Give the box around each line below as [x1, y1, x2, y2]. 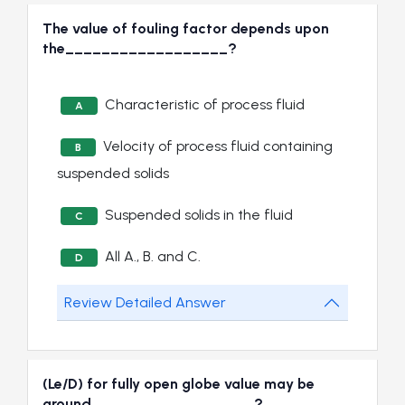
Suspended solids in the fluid [105, 206, 293, 224]
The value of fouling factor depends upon [42, 20, 329, 38]
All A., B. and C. [105, 248, 201, 266]
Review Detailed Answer [64, 294, 226, 312]
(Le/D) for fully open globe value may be [42, 375, 315, 393]
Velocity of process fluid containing [103, 137, 333, 155]
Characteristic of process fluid [105, 96, 305, 114]
